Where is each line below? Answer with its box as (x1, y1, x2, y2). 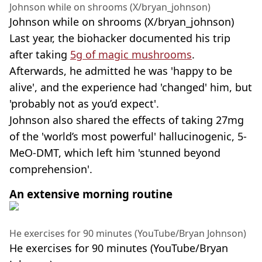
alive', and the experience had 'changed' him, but (9, 80, 252, 94)
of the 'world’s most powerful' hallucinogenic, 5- (9, 129, 247, 143)
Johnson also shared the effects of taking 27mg (9, 112, 244, 127)
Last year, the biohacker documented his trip (9, 30, 230, 45)
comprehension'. (9, 161, 92, 176)
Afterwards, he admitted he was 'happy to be (9, 63, 232, 78)
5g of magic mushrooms (70, 47, 192, 61)
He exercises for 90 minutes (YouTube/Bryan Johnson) (9, 226, 246, 240)
